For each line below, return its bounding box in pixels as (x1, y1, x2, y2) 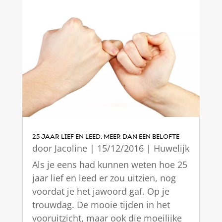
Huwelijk (153, 142, 189, 155)
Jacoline (54, 142, 87, 155)
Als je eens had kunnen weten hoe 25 (32, 159, 187, 171)
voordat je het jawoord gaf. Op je (32, 185, 169, 198)
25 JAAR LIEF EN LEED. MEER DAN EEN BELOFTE (32, 133, 179, 141)
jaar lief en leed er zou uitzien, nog (32, 172, 176, 184)
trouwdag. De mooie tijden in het (32, 199, 170, 211)
